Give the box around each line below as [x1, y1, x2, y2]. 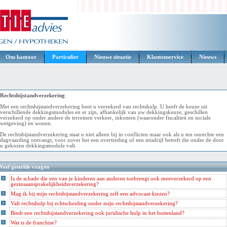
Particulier [52, 54, 79, 60]
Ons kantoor [6, 54, 36, 60]
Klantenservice [147, 54, 183, 60]
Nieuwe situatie [94, 54, 131, 60]
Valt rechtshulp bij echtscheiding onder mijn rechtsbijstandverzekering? [11, 201, 178, 206]
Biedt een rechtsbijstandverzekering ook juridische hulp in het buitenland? [11, 210, 185, 216]
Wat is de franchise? [11, 220, 57, 225]
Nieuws [199, 54, 216, 60]
